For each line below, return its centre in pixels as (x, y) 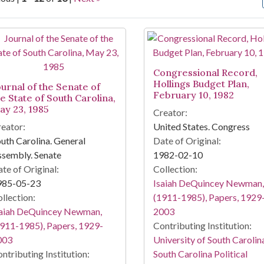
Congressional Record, (205, 73)
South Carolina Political (200, 254)
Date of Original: (187, 141)
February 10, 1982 (193, 95)
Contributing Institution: (202, 226)
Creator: (170, 113)
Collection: (175, 169)
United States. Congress (201, 127)
